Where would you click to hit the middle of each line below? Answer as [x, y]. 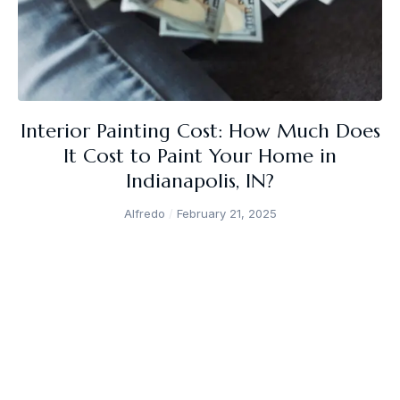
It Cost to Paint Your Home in [200, 155]
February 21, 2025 [225, 213]
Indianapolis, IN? [200, 180]
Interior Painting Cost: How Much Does [200, 130]
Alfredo [146, 213]
